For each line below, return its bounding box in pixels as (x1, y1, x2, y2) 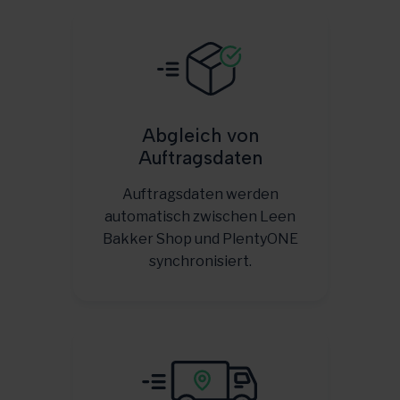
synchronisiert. (148, 253, 252, 270)
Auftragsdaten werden (121, 186, 279, 203)
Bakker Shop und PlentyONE (102, 230, 298, 247)
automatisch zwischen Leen (104, 208, 296, 225)
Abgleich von (141, 124, 259, 146)
